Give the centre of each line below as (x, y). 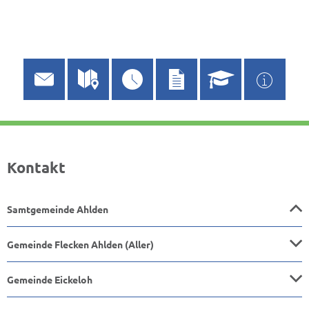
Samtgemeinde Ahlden (58, 209)
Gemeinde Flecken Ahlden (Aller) (80, 244)
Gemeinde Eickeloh (50, 279)
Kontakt (36, 167)
